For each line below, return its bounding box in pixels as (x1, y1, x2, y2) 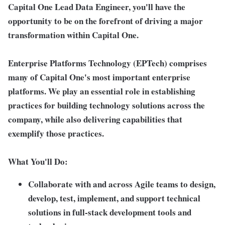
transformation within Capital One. (8, 29, 139, 41)
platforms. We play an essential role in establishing (8, 85, 195, 97)
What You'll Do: (8, 155, 68, 168)
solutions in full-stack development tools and (28, 206, 191, 218)
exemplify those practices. (8, 127, 104, 140)
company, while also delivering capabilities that (8, 113, 182, 126)
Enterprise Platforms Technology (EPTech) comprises (8, 57, 207, 69)
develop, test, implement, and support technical (28, 192, 200, 204)
